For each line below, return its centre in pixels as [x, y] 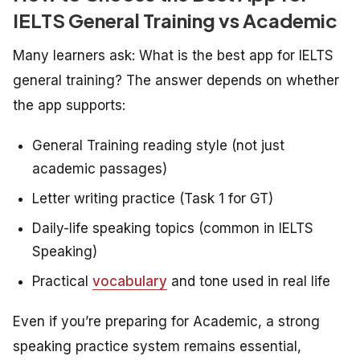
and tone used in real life [249, 282]
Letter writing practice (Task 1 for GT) [153, 199]
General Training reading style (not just [158, 146]
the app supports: [69, 106]
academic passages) [100, 169]
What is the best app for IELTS [236, 56]
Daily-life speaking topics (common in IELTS [173, 229]
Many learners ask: [76, 56]
